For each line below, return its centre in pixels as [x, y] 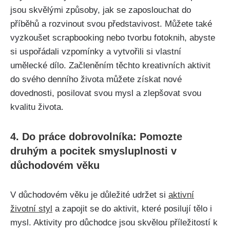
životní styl [31, 208]
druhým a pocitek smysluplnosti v [93, 151]
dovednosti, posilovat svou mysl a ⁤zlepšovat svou [106, 93]
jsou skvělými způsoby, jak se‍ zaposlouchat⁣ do [101, 10]
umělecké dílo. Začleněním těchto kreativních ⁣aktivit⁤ [110, 65]
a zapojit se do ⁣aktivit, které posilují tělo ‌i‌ [132, 208]
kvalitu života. [37, 107]
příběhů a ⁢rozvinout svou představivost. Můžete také [111, 24]
